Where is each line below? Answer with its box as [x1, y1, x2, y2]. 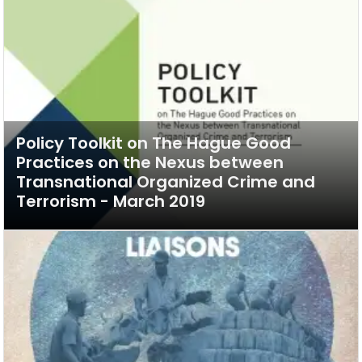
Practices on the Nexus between [16, 151, 284, 174]
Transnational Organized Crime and [16, 170, 315, 193]
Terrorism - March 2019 [16, 190, 205, 213]
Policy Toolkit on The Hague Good [16, 132, 291, 154]
